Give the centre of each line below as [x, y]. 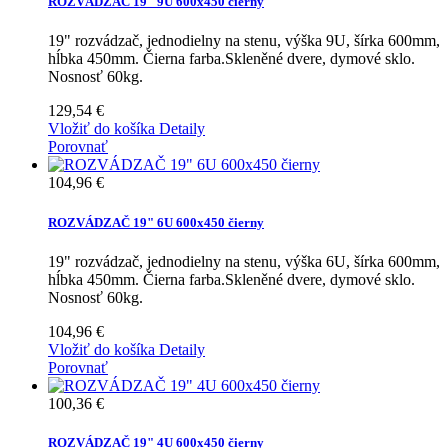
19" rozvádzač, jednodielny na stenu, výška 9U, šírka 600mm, [244, 41]
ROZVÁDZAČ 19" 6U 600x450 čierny [156, 222]
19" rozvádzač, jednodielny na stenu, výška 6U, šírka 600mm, [244, 261]
